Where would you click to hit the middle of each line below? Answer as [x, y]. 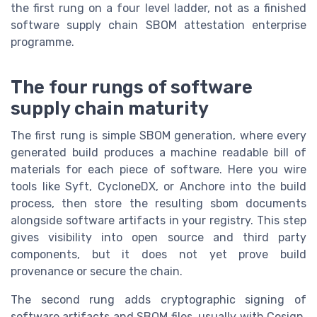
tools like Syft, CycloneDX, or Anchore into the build [158, 186]
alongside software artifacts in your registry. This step [158, 220]
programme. [42, 42]
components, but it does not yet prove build [158, 254]
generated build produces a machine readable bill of [158, 152]
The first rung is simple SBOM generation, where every [158, 135]
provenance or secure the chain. [97, 271]
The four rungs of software [132, 87]
